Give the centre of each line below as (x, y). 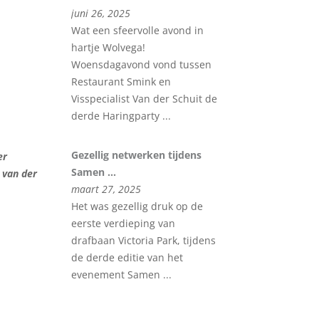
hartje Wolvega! (109, 47)
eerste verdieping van (124, 223)
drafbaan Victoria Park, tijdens (144, 240)
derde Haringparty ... (121, 115)
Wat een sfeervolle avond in (138, 30)
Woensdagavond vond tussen (142, 64)
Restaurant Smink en (121, 81)
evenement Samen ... (122, 274)
